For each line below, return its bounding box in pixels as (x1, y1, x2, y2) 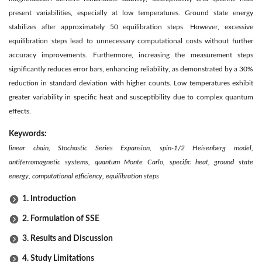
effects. (9, 107, 31, 115)
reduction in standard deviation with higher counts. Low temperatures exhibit (9, 79, 253, 87)
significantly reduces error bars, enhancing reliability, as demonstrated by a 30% (9, 65, 253, 73)
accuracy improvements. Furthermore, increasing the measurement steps (9, 51, 253, 58)
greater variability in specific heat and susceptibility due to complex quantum (9, 93, 253, 101)
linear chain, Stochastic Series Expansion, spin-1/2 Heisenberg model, (9, 144, 253, 151)
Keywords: (9, 129, 49, 138)
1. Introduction (22, 194, 76, 203)
